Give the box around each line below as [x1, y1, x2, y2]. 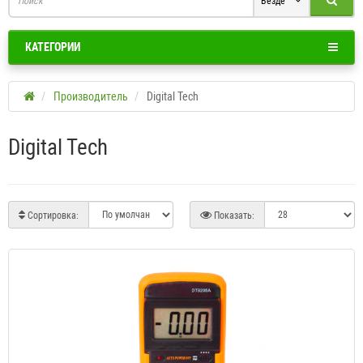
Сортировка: [28, 210, 79, 222]
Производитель [53, 90, 128, 104]
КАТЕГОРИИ [25, 41, 80, 54]
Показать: [214, 210, 254, 222]
